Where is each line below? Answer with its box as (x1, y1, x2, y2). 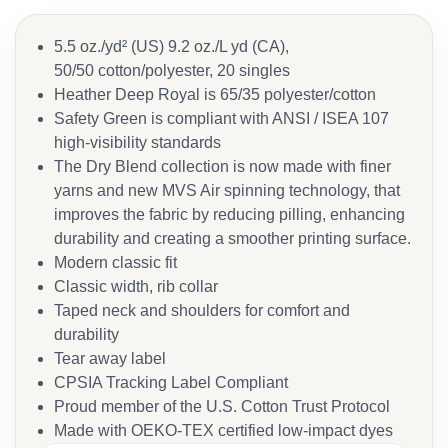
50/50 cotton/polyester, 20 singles (54, 62, 290, 79)
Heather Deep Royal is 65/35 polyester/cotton (54, 86, 376, 103)
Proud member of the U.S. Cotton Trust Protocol (54, 398, 390, 415)
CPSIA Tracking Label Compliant (54, 374, 288, 391)
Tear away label (54, 350, 166, 367)
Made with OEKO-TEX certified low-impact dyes (54, 422, 393, 439)
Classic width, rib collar (54, 278, 218, 295)
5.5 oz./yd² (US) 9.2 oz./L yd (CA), (54, 38, 289, 55)
